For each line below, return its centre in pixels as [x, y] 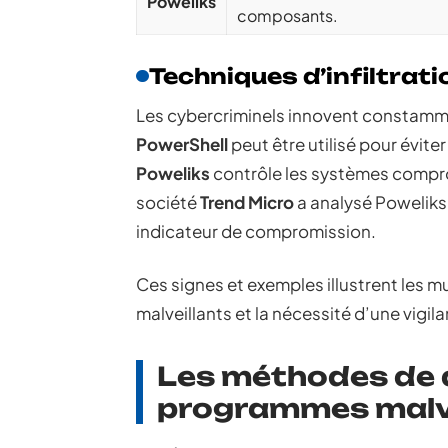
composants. [287, 15]
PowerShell [182, 144]
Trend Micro [247, 202]
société [168, 202]
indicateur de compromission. [256, 231]
